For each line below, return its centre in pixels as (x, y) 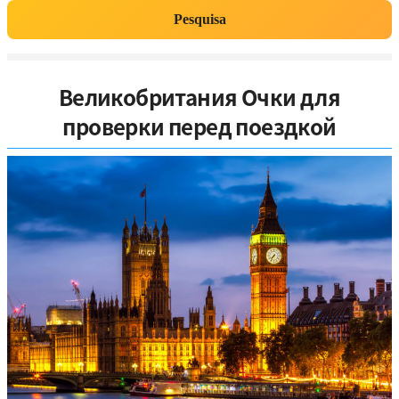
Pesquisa (199, 19)
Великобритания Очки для (199, 97)
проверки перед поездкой (199, 126)
